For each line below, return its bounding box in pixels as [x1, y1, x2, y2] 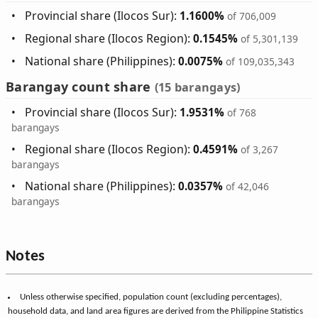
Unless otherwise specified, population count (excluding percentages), [19, 292, 282, 302]
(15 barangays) [154, 79, 241, 96]
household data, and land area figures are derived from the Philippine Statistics [8, 306, 304, 316]
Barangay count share [6, 78, 155, 96]
